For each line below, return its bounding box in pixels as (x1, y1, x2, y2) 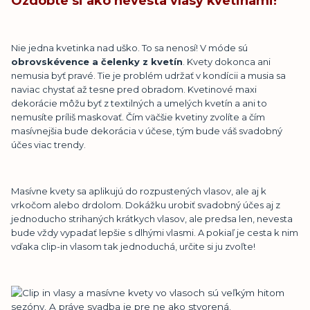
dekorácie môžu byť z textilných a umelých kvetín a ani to (11, 98, 267, 109)
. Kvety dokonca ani (183, 56, 271, 68)
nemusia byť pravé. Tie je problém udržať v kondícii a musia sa (11, 70, 286, 82)
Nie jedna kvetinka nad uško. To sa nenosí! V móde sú (11, 42, 248, 54)
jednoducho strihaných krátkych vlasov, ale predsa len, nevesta (11, 213, 293, 225)
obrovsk (11, 56, 53, 68)
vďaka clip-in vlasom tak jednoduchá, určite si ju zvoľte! (11, 241, 255, 253)
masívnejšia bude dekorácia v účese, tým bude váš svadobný (11, 125, 282, 137)
